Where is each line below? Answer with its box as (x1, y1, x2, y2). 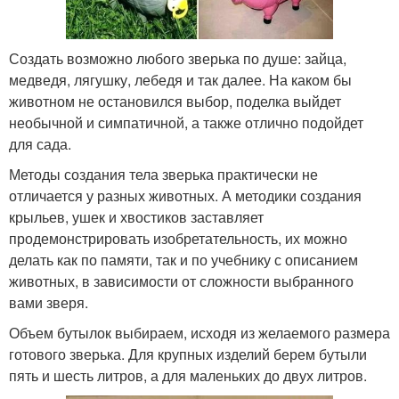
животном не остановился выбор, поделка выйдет (9, 90, 341, 111)
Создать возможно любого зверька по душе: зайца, (9, 47, 346, 69)
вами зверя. (9, 291, 88, 313)
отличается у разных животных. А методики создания (9, 184, 362, 206)
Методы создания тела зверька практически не (9, 163, 318, 184)
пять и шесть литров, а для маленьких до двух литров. (9, 364, 367, 386)
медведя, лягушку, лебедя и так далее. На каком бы (9, 69, 352, 90)
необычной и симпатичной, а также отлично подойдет (9, 111, 363, 133)
